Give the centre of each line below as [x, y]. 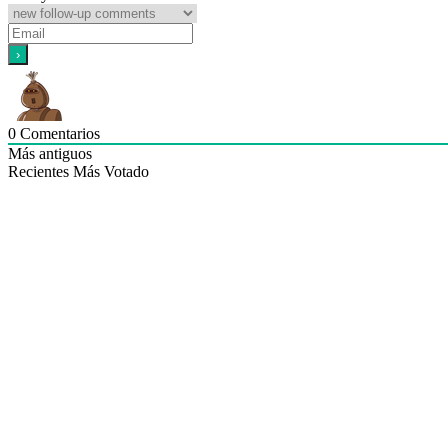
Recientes [38, 172]
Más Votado [111, 172]
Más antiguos [50, 154]
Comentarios [58, 134]
